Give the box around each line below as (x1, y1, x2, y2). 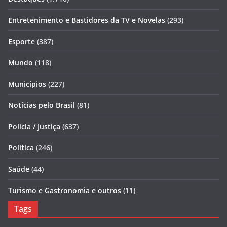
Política (8, 143, 34, 153)
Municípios (8, 79, 46, 89)
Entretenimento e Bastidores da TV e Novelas (8, 15, 165, 25)
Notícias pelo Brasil (8, 100, 75, 110)
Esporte (8, 36, 35, 46)
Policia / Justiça (8, 122, 60, 131)
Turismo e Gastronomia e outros (8, 185, 121, 195)
